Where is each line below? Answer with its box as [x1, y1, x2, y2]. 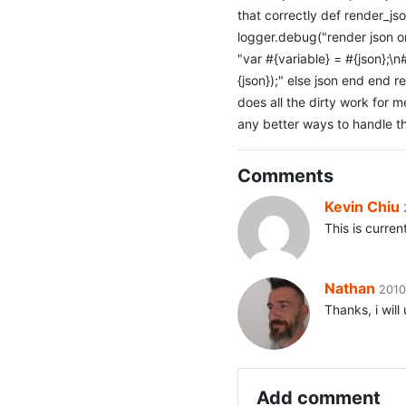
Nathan [324, 279, 376, 297]
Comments [237, 165, 334, 187]
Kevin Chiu [324, 198, 401, 216]
